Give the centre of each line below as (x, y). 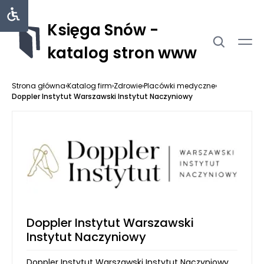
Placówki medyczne (179, 86)
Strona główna (39, 86)
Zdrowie (128, 86)
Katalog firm (90, 86)
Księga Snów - (103, 30)
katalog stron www (122, 53)
